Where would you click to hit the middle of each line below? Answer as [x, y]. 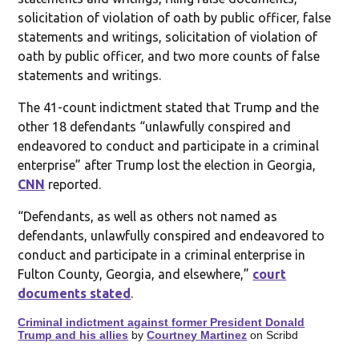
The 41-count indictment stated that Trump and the [169, 107]
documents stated [75, 293]
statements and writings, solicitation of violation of [168, 36]
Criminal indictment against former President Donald [161, 322]
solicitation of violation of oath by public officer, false [175, 17]
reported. [73, 184]
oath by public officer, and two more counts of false [169, 56]
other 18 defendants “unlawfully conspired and [155, 126]
